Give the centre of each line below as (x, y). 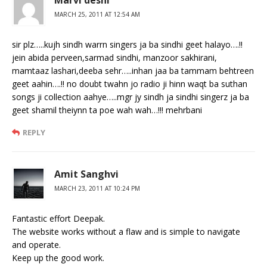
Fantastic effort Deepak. (58, 218)
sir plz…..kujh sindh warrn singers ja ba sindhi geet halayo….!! (127, 44)
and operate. (36, 244)
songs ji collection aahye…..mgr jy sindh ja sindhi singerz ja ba (131, 97)
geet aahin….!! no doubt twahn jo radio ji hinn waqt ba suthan (130, 83)
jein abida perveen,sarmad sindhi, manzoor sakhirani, (114, 57)
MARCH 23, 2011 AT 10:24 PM (97, 188)
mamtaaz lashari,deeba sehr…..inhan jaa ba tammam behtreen (133, 70)
